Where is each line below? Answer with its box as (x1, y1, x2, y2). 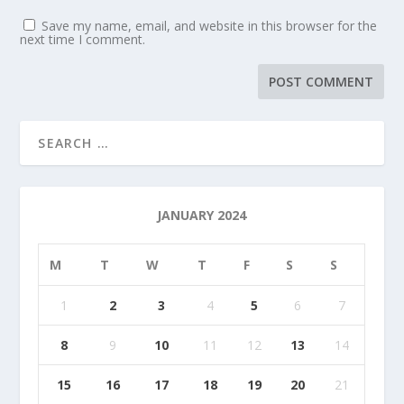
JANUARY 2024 (157, 206, 247, 224)
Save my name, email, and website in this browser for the (41, 16, 378, 34)
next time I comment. (20, 30, 146, 48)
